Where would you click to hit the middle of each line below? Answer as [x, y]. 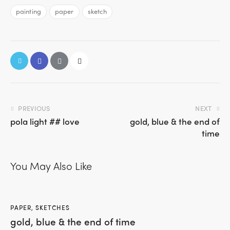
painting [28, 11]
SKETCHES [53, 207]
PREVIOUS [34, 108]
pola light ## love [45, 121]
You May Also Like [51, 165]
